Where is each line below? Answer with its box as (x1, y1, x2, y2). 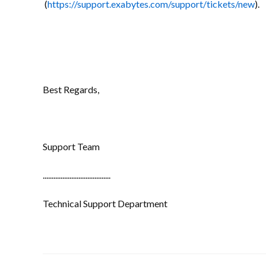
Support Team (43, 141, 100, 152)
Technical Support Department (43, 198, 167, 209)
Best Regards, (43, 84, 99, 95)
